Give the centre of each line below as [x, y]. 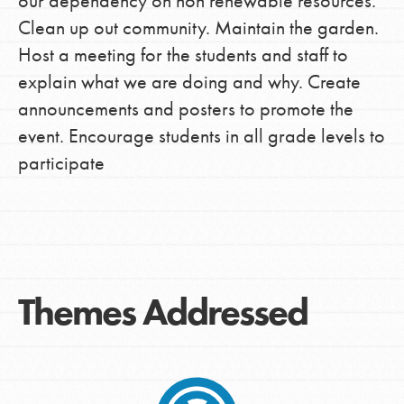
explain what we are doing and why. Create [189, 81]
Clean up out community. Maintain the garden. [198, 27]
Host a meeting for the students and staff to [183, 54]
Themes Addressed [162, 312]
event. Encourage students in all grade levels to [201, 135]
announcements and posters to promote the [185, 108]
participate [61, 162]
